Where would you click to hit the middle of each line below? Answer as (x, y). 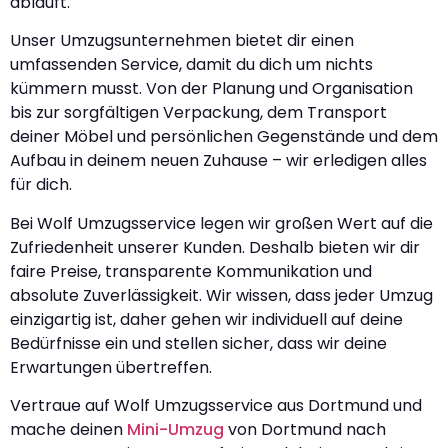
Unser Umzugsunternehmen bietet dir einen (182, 41)
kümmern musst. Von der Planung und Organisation (211, 89)
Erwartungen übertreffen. (111, 367)
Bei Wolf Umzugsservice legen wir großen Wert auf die (221, 223)
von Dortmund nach (305, 430)
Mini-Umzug (175, 430)
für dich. (41, 185)
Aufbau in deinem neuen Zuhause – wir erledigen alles (218, 161)
